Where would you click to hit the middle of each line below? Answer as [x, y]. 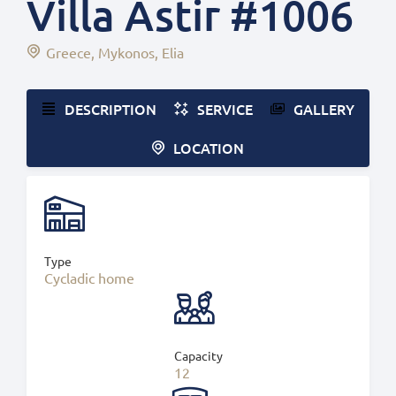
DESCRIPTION [110, 109]
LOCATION [209, 148]
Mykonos [126, 52]
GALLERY [324, 109]
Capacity [198, 355]
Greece [69, 52]
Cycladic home [89, 278]
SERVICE [225, 109]
